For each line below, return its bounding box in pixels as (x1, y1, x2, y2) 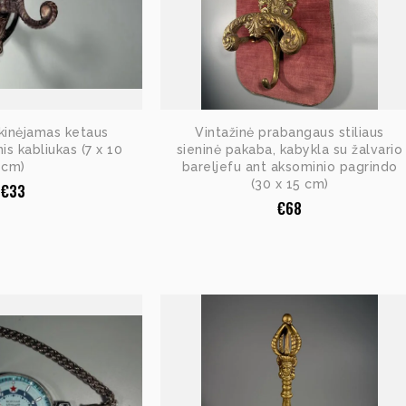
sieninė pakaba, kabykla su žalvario (176, 142, 403, 157)
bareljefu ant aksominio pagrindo (181, 159, 398, 174)
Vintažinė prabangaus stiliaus (195, 125, 384, 140)
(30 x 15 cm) (250, 177, 329, 191)
